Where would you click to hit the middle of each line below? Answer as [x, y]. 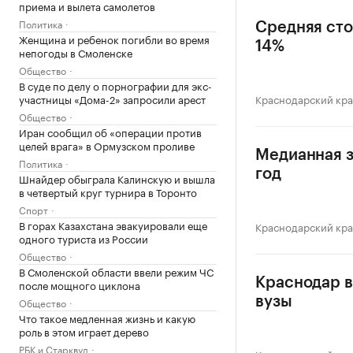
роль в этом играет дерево [84, 331]
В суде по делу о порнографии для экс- [115, 85]
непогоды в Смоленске [76, 52]
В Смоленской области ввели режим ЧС [116, 271]
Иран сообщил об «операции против [110, 132]
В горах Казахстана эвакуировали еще [113, 225]
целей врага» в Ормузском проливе [107, 145]
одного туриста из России [84, 238]
